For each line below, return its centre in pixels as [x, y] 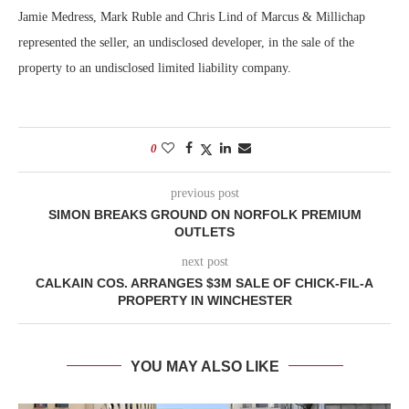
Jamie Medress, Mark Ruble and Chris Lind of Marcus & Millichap [192, 16]
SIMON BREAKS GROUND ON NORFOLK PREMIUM [204, 214]
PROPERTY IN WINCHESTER [204, 300]
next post [204, 261]
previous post [204, 193]
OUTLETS [204, 231]
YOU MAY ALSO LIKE [204, 366]
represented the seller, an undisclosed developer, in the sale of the [186, 42]
